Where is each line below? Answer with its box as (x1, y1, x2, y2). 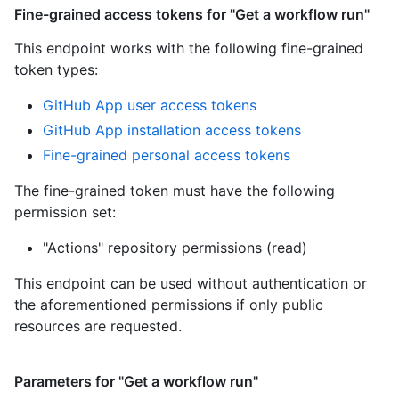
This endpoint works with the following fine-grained (14, 38, 363, 57)
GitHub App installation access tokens (43, 120, 301, 139)
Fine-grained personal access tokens (43, 145, 290, 164)
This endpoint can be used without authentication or (14, 273, 367, 292)
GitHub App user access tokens (43, 95, 256, 114)
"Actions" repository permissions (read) (43, 238, 307, 256)
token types (14, 60, 94, 78)
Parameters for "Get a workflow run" (14, 371, 258, 390)
